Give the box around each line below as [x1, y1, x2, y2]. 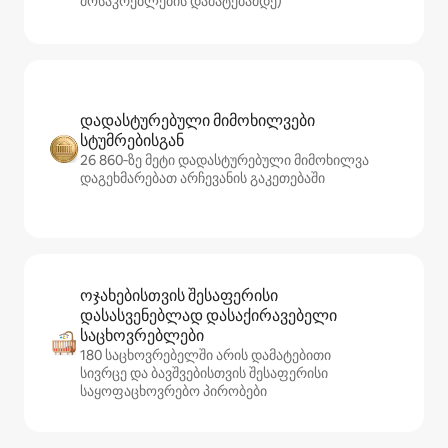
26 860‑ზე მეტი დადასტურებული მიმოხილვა [80, 151, 369, 169]
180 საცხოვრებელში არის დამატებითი [80, 346, 331, 364]
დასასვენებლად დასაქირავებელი [80, 305, 337, 326]
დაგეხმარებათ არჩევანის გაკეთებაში [80, 169, 325, 187]
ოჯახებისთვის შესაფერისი [80, 285, 278, 306]
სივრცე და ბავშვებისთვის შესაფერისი [80, 364, 328, 382]
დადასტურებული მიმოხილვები [80, 110, 315, 131]
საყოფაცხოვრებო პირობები [80, 382, 267, 400]
